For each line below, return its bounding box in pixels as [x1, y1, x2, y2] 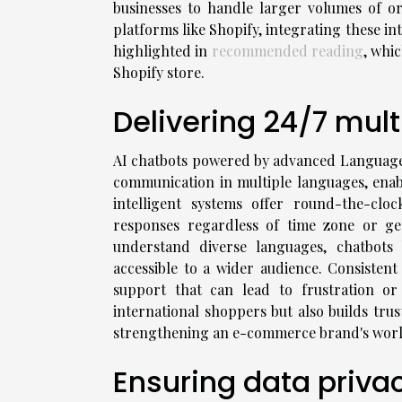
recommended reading [211, 41, 363, 61]
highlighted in [113, 41, 212, 61]
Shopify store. [113, 63, 205, 83]
